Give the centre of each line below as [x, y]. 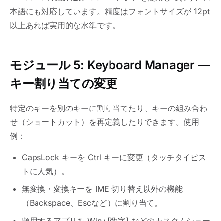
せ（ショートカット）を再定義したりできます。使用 [105, 122]
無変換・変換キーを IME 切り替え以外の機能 [102, 189]
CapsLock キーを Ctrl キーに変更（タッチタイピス [114, 157]
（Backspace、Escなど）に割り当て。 [92, 203]
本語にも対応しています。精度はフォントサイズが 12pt [110, 11]
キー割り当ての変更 [64, 83]
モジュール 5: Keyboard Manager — [110, 65]
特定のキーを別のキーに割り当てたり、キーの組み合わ [109, 108]
